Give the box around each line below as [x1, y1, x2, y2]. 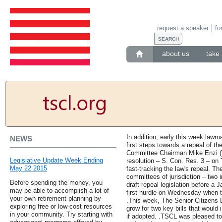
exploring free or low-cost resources [10, 203, 112, 211]
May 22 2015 [10, 165, 47, 172]
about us [162, 50, 189, 58]
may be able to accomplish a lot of [10, 187, 109, 195]
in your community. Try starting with [10, 211, 112, 219]
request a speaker [157, 24, 209, 32]
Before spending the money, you [10, 179, 103, 187]
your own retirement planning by [10, 195, 101, 203]
